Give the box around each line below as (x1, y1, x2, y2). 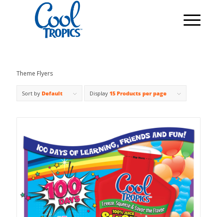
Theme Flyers (16, 69, 53, 78)
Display (89, 90, 109, 97)
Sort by (21, 90, 42, 97)
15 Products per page (109, 90, 167, 97)
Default (41, 90, 62, 97)
